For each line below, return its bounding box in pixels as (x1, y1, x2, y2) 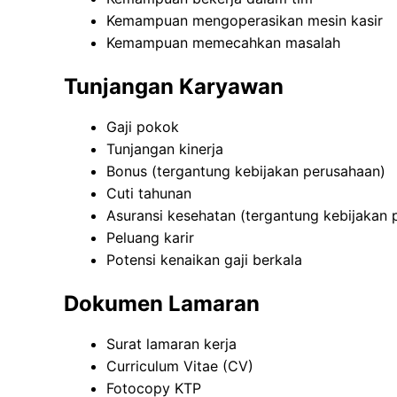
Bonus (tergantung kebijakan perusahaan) (106, 162, 385, 181)
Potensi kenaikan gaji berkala (106, 251, 302, 269)
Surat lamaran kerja (106, 335, 237, 354)
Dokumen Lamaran (64, 291, 260, 317)
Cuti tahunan (106, 184, 191, 203)
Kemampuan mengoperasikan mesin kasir (106, 12, 383, 30)
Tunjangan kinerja (106, 140, 223, 159)
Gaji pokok (106, 118, 179, 136)
